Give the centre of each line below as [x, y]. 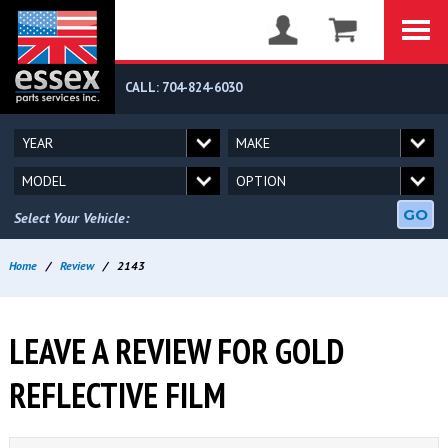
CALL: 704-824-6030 [183, 87]
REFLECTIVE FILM [117, 395]
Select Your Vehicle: [72, 218]
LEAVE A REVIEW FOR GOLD [176, 351]
